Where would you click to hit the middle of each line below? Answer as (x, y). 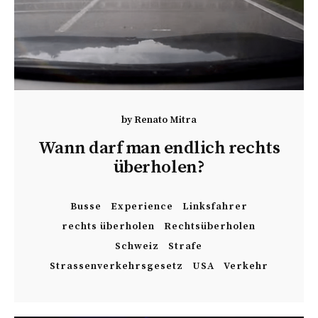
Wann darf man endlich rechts (159, 148)
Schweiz (137, 246)
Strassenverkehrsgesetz (116, 266)
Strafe (186, 246)
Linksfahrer (215, 207)
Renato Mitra (165, 120)
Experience (142, 207)
